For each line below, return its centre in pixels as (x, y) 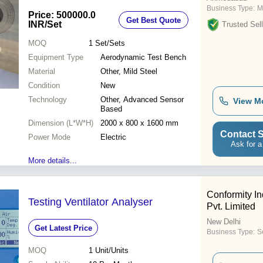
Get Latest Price (63, 228)
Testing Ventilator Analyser (90, 202)
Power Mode (49, 137)
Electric (113, 137)
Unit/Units (112, 251)
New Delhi (224, 222)
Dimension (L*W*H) (61, 123)
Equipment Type (56, 58)
